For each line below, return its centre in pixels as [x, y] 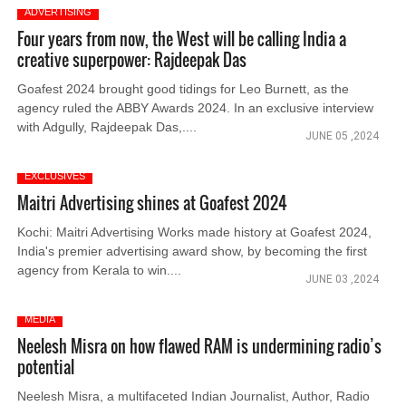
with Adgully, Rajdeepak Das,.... [107, 127]
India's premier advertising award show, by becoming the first [193, 251]
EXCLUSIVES [55, 176]
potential [46, 367]
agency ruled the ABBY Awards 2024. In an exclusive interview [196, 108]
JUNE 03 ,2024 [342, 279]
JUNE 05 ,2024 [342, 136]
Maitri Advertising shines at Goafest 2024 [153, 203]
